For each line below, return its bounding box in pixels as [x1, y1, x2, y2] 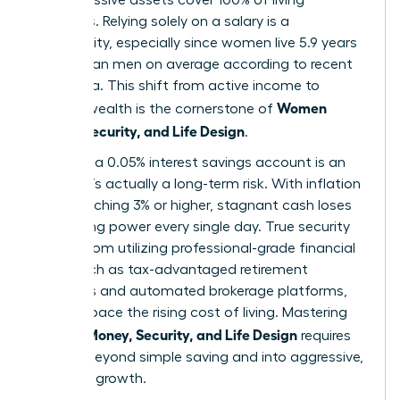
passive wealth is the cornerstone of [33, 101, 277, 116]
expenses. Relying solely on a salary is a [33, 13, 289, 29]
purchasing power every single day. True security [33, 219, 350, 234]
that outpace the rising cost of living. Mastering [33, 304, 347, 320]
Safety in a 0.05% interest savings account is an [33, 154, 346, 170]
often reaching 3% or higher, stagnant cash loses [33, 197, 352, 212]
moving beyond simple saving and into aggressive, [33, 349, 363, 364]
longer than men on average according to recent [33, 56, 353, 71]
